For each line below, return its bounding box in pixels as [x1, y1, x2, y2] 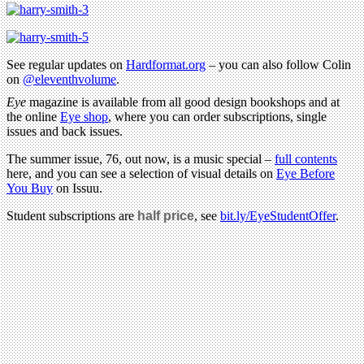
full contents [275, 151, 337, 166]
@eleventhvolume [23, 71, 116, 86]
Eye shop [60, 109, 108, 123]
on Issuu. [53, 180, 102, 195]
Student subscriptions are [6, 208, 137, 223]
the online [6, 109, 60, 123]
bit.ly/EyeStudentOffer [220, 208, 336, 223]
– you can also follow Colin [206, 57, 351, 71]
